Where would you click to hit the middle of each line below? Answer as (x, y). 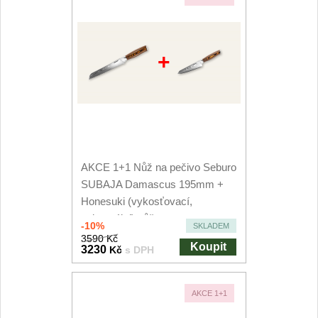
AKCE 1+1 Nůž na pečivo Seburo (159, 167)
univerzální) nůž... (122, 218)
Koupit (208, 247)
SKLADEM (212, 226)
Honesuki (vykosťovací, (137, 201)
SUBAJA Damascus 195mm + (153, 184)
